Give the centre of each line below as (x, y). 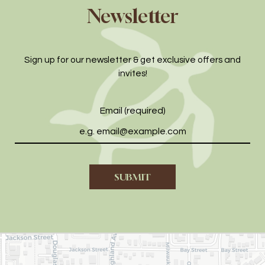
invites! (132, 73)
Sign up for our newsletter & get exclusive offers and (132, 60)
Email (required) (132, 111)
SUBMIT (132, 177)
